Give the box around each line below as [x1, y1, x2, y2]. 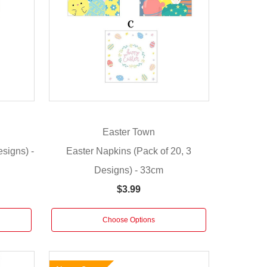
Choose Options [103, 215, 156, 224]
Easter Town [103, 127, 156, 138]
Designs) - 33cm [94, 164, 164, 175]
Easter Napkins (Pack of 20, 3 [66, 145, 192, 156]
